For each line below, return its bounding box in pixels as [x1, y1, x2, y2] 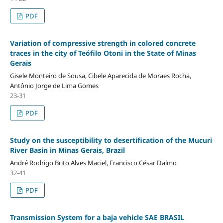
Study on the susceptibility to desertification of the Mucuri [9, 135, 212, 145]
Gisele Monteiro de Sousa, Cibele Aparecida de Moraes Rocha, [9, 71, 191, 80]
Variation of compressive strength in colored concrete [9, 38, 196, 48]
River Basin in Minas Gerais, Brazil [9, 145, 125, 155]
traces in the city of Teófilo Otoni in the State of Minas [9, 48, 196, 58]
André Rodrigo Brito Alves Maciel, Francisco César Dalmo [9, 158, 177, 167]
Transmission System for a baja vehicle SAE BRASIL [9, 212, 184, 222]
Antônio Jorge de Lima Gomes [9, 81, 99, 90]
